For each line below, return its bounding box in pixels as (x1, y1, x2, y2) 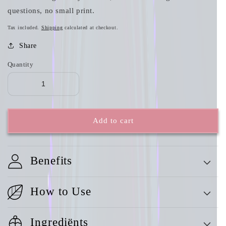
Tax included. (8, 24, 41, 30)
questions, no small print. (8, 6, 95, 15)
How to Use (30, 185, 91, 198)
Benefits (30, 154, 73, 167)
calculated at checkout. (63, 24, 119, 30)
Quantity (8, 60, 34, 68)
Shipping (41, 24, 63, 30)
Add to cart (92, 117, 134, 125)
